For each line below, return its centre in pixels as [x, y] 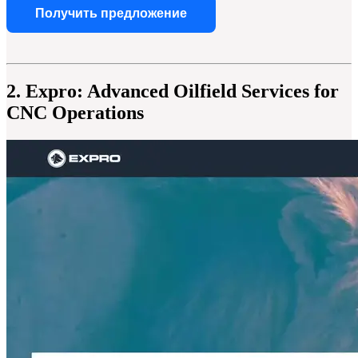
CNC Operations [75, 113]
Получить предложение [111, 14]
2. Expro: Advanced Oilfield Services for [173, 91]
